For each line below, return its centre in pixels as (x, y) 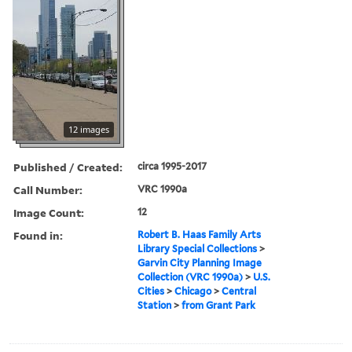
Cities (151, 291)
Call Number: (48, 189)
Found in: (38, 235)
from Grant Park (219, 305)
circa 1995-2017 (172, 166)
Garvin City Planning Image (200, 262)
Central (239, 291)
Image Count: (49, 212)
